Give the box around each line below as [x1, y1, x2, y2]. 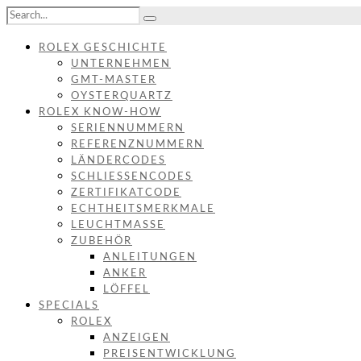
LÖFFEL [103, 284, 150, 295]
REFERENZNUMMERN [71, 139, 204, 150]
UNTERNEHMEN [71, 59, 171, 69]
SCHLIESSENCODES [71, 172, 185, 182]
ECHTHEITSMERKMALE [71, 204, 215, 214]
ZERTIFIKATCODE [71, 188, 181, 198]
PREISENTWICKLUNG [103, 349, 236, 359]
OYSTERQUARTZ [71, 91, 172, 102]
